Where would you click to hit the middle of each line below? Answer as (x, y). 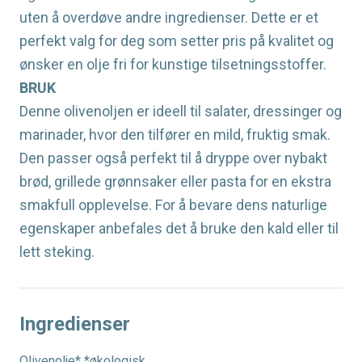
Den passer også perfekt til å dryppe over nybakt (173, 158)
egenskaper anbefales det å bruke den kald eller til (179, 229)
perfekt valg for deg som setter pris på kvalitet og (177, 41)
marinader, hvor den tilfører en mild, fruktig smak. (175, 135)
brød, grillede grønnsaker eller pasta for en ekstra (175, 182)
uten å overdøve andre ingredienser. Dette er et (169, 18)
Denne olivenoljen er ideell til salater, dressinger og (181, 112)
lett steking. (57, 252)
